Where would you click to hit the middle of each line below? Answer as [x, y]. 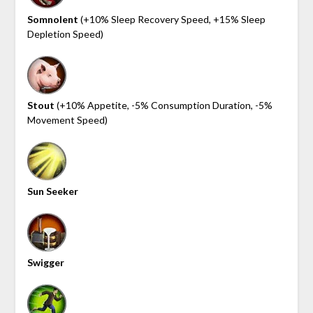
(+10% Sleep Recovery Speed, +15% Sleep [172, 19]
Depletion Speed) [65, 34]
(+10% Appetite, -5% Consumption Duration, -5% [163, 105]
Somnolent [52, 19]
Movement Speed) [67, 119]
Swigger [45, 262]
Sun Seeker [52, 191]
